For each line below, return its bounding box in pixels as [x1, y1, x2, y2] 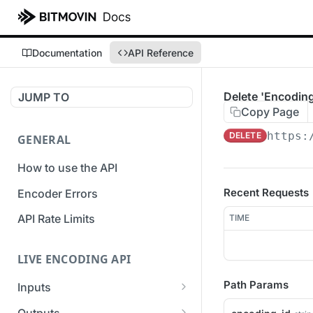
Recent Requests [224, 186, 309, 199]
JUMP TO [18, 90, 69, 104]
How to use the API [17, 160, 117, 175]
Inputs [17, 280, 51, 295]
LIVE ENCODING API [17, 252, 131, 268]
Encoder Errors [17, 186, 98, 201]
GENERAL [17, 132, 71, 147]
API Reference [128, 46, 194, 59]
